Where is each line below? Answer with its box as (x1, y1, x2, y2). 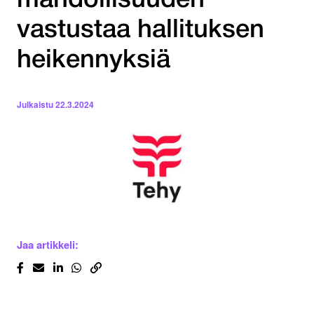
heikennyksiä (17, 49, 170, 73)
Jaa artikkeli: (17, 237, 78, 253)
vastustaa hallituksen (17, 19, 264, 43)
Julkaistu (17, 98, 53, 111)
